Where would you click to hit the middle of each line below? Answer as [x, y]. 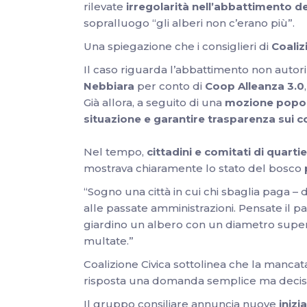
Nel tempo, [115, 152]
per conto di [170, 86]
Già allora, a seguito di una [154, 102]
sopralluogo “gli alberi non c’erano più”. [189, 23]
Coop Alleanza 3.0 [255, 86]
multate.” [109, 241]
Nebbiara [109, 86]
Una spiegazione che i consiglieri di [177, 46]
